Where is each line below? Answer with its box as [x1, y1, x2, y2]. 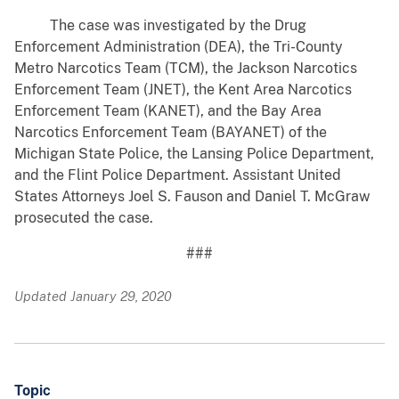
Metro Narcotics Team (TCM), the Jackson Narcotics [14, 60, 357, 77]
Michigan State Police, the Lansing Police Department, [14, 145, 374, 163]
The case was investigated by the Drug [14, 17, 306, 35]
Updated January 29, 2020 [14, 289, 172, 305]
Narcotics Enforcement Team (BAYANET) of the [14, 124, 327, 142]
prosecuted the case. [14, 209, 153, 227]
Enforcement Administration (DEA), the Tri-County [14, 38, 343, 56]
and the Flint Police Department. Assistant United [14, 167, 341, 184]
